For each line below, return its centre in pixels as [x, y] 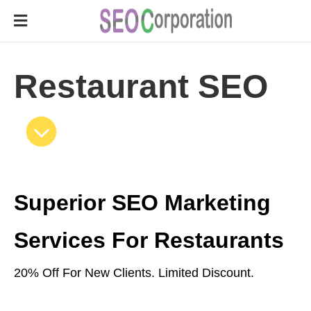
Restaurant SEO [141, 86]
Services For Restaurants [149, 240]
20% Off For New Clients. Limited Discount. [134, 273]
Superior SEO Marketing [142, 203]
